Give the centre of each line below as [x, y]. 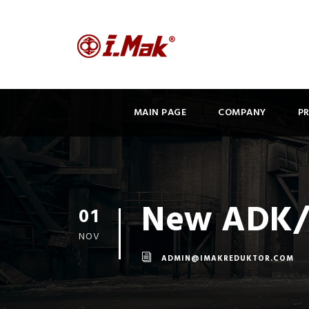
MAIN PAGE [160, 113]
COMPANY [242, 113]
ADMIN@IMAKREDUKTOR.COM [228, 259]
